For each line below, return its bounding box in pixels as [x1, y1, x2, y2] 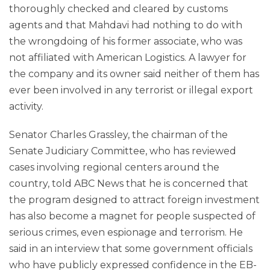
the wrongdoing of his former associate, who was [9, 36, 242, 47]
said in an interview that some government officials [9, 243, 253, 254]
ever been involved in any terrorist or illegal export [9, 84, 253, 96]
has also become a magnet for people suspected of [9, 210, 256, 222]
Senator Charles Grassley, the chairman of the [9, 129, 228, 140]
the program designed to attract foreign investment [9, 194, 260, 206]
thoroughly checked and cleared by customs [9, 3, 228, 14]
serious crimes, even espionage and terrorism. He [9, 227, 243, 238]
